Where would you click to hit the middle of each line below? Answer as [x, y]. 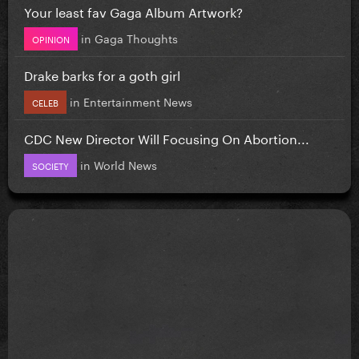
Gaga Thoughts [136, 37]
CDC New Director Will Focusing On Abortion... [167, 137]
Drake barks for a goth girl [102, 74]
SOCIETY [50, 165]
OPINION [51, 38]
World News [125, 164]
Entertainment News [138, 101]
